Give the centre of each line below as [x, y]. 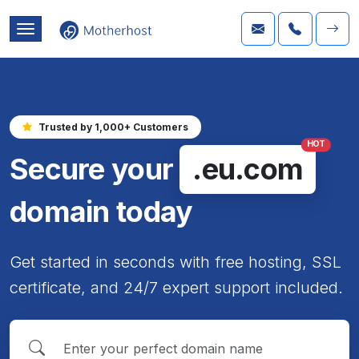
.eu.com [248, 169]
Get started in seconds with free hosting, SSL [175, 262]
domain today [101, 211]
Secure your [92, 169]
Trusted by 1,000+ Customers [113, 127]
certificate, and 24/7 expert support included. [176, 287]
